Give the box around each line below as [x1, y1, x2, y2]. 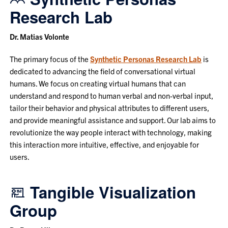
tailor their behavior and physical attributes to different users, [10, 102, 210, 112]
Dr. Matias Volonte [10, 31, 70, 41]
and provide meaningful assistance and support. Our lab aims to [10, 115, 216, 125]
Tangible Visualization [25, 180, 196, 204]
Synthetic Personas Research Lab [90, 53, 202, 64]
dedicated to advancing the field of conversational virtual [10, 66, 196, 76]
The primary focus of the [10, 53, 91, 64]
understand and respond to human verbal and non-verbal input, [10, 90, 214, 100]
